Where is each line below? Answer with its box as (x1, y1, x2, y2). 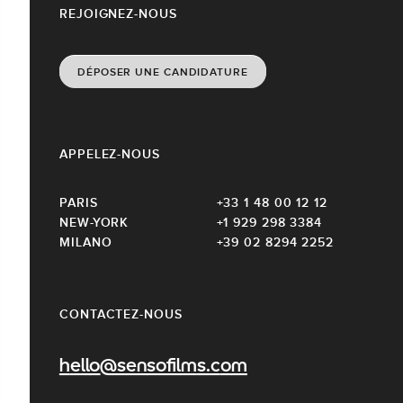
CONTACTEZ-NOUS (59, 306, 183, 321)
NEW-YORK (59, 214, 130, 229)
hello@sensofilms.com (59, 356, 247, 377)
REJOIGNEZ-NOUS (59, 5, 177, 21)
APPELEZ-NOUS (59, 146, 160, 161)
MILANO (59, 234, 112, 249)
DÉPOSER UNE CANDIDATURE (77, 65, 248, 78)
